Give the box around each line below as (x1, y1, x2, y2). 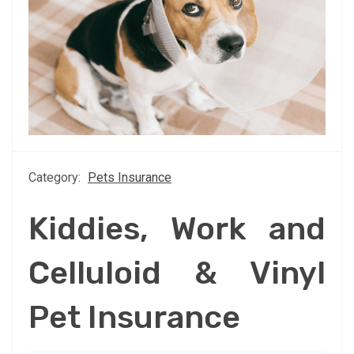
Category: (28, 170, 84, 186)
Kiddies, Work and (28, 210, 326, 248)
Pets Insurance (88, 170, 171, 186)
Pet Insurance (28, 299, 240, 337)
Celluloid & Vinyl (28, 254, 326, 292)
